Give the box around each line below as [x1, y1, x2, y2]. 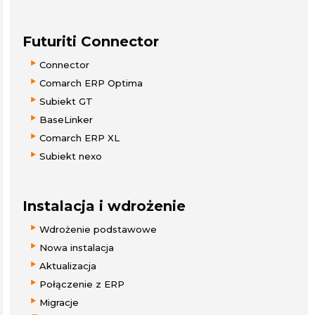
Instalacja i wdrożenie [22, 197, 186, 214]
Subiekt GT [39, 95, 93, 107]
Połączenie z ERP [39, 278, 124, 290]
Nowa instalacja [39, 241, 114, 253]
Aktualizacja [39, 259, 96, 271]
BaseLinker [39, 113, 93, 125]
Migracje [39, 296, 79, 308]
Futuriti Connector [22, 32, 159, 50]
